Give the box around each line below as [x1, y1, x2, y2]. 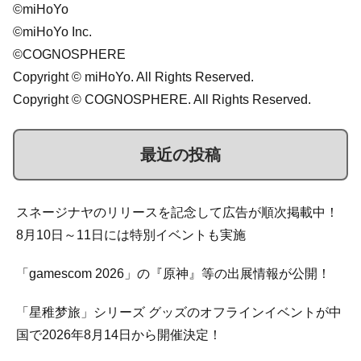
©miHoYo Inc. [13, 24, 92, 39]
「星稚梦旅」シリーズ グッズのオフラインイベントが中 [16, 305, 342, 320]
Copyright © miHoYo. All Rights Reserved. [13, 69, 254, 84]
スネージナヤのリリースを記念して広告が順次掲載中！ [16, 205, 338, 220]
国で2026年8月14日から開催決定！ [16, 328, 222, 342]
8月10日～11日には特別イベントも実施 [16, 228, 246, 243]
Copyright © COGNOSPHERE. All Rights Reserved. [13, 92, 311, 106]
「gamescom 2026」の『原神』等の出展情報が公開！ [16, 267, 330, 281]
